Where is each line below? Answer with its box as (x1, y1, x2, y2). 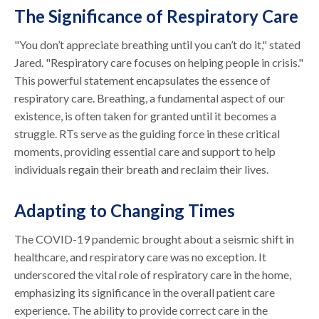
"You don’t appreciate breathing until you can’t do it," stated (14, 37, 301, 51)
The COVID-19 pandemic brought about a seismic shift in (14, 231, 295, 246)
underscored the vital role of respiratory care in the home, (14, 267, 292, 281)
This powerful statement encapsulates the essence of (14, 73, 271, 87)
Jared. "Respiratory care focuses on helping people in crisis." (14, 55, 304, 69)
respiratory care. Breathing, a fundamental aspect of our (14, 90, 286, 105)
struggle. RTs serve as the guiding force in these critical (14, 126, 281, 140)
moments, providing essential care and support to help (14, 144, 276, 158)
